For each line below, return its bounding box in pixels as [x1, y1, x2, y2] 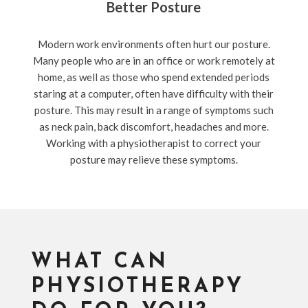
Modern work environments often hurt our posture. [37, 37, 270, 50]
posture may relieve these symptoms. [69, 153, 238, 166]
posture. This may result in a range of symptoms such [34, 103, 274, 116]
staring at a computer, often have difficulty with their [34, 87, 274, 100]
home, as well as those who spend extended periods [38, 70, 270, 83]
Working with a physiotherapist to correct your [46, 136, 262, 149]
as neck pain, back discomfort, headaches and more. [38, 120, 269, 133]
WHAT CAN [30, 251, 168, 273]
